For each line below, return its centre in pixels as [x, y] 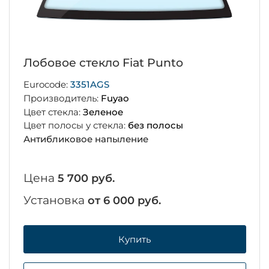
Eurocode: [47, 85]
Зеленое [103, 112]
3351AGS [89, 85]
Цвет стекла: [53, 112]
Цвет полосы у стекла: [75, 125]
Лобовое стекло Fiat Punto [103, 63]
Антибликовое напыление [86, 139]
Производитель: [62, 98]
